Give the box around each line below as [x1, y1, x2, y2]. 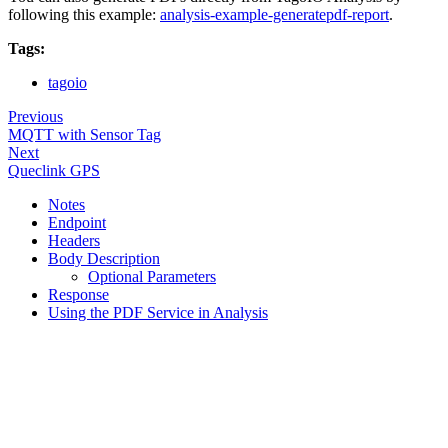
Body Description [48, 250, 160, 268]
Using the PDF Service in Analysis [48, 304, 268, 322]
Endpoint [48, 214, 106, 232]
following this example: [8, 6, 160, 24]
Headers [48, 232, 100, 250]
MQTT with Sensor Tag [8, 126, 161, 144]
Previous [8, 108, 63, 126]
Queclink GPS [8, 162, 100, 180]
